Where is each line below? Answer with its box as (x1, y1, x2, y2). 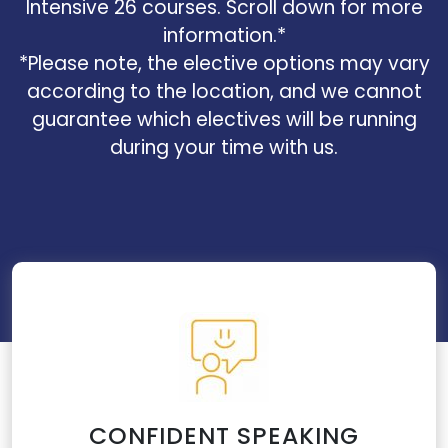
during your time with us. (110, 134, 338, 161)
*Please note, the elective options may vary (18, 50, 430, 77)
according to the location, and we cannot (26, 78, 422, 105)
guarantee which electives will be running (31, 106, 417, 133)
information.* (162, 22, 286, 49)
